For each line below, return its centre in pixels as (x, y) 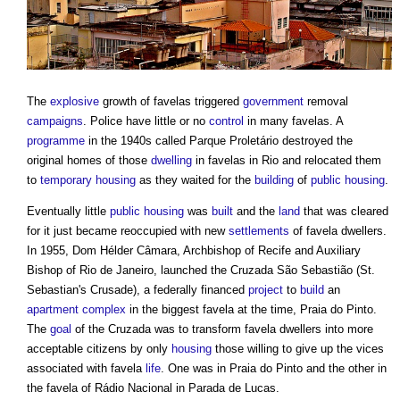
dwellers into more (325, 329)
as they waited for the (195, 180)
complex (104, 310)
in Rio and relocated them (313, 161)
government (273, 102)
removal (326, 102)
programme (56, 141)
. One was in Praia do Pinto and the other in (274, 369)
